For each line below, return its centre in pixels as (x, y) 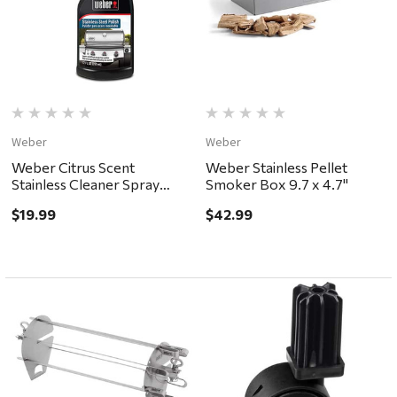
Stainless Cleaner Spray (86, 184)
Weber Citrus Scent (74, 167)
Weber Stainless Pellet (276, 167)
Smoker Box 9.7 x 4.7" (276, 184)
